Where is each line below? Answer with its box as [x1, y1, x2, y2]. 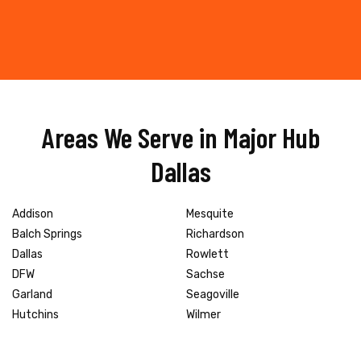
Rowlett [186, 247, 229, 261]
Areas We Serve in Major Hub [41, 119, 320, 154]
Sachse [186, 267, 225, 281]
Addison [12, 206, 53, 221]
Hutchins [12, 307, 59, 322]
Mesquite [186, 206, 234, 221]
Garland [12, 287, 52, 301]
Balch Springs [12, 226, 82, 241]
